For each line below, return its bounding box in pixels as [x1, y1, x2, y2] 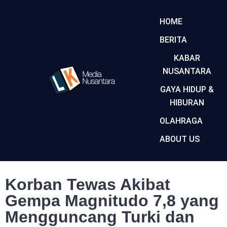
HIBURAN [169, 98, 204, 107]
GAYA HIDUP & [160, 85, 214, 94]
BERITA [159, 35, 187, 45]
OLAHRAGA [159, 116, 203, 126]
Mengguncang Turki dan [5, 208, 195, 226]
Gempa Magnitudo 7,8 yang [5, 192, 219, 210]
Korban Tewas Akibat [5, 175, 170, 194]
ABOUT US [159, 134, 200, 144]
